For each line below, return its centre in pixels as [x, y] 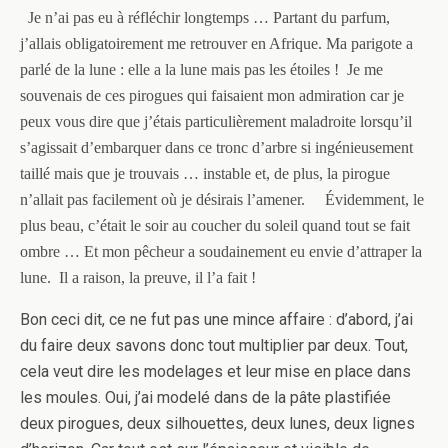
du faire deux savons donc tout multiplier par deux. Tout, [214, 345]
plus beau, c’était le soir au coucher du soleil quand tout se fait [215, 225]
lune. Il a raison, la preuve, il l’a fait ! [138, 277]
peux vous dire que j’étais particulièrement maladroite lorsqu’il [216, 121]
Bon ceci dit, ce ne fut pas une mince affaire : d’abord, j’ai [216, 319]
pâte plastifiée [338, 397]
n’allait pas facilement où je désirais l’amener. [162, 199]
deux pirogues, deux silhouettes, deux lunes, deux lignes [217, 423]
